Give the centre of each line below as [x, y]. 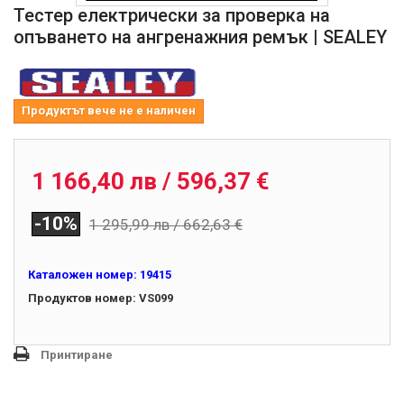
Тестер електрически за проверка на [172, 15]
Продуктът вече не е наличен [109, 110]
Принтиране [77, 354]
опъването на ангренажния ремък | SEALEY [200, 37]
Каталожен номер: [83, 274]
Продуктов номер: [82, 298]
